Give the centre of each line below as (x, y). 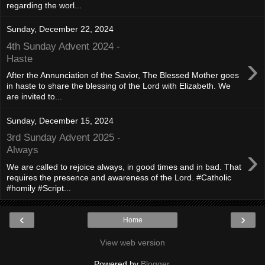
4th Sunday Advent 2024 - (63, 46)
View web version (132, 242)
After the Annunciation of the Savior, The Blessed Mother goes (123, 75)
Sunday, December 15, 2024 (60, 120)
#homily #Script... (39, 188)
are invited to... (34, 97)
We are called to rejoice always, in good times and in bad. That (124, 167)
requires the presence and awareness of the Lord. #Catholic (119, 177)
